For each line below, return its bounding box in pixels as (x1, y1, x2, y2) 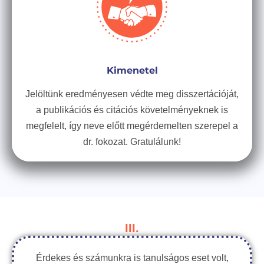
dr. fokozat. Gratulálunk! (83, 137, 181, 147)
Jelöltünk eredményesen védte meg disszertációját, (25, 89, 239, 99)
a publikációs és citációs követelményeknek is (36, 105, 228, 115)
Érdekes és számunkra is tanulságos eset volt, (35, 253, 229, 263)
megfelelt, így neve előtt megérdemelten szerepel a (26, 121, 238, 131)
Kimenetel (106, 65, 158, 76)
